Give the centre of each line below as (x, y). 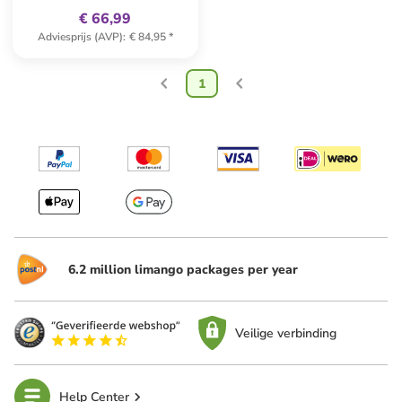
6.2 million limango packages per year (183, 269)
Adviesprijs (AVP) (81, 37)
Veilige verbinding (286, 333)
